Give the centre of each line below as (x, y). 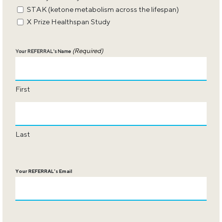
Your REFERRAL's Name (43, 51)
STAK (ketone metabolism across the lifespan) (103, 9)
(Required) (88, 51)
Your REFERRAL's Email (44, 171)
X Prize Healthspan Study (68, 22)
